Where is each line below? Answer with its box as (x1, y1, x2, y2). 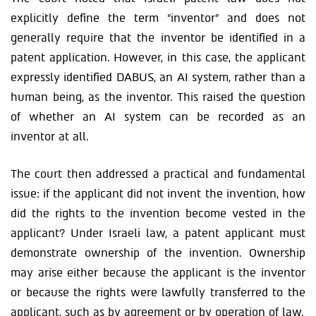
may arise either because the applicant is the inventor (11, 266, 305, 279)
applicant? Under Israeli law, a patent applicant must (11, 226, 305, 240)
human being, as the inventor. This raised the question (11, 90, 305, 104)
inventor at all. (11, 130, 88, 143)
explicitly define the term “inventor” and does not (11, 11, 305, 25)
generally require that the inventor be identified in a (11, 31, 305, 44)
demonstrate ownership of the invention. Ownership (11, 246, 305, 260)
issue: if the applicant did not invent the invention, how (11, 187, 305, 200)
